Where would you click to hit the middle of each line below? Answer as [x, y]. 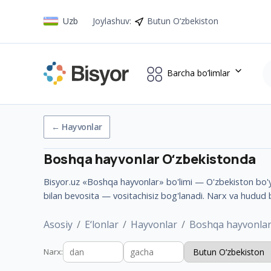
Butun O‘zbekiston [183, 21]
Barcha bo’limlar [198, 73]
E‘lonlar [102, 225]
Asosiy [58, 225]
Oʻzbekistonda [209, 159]
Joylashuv [111, 21]
